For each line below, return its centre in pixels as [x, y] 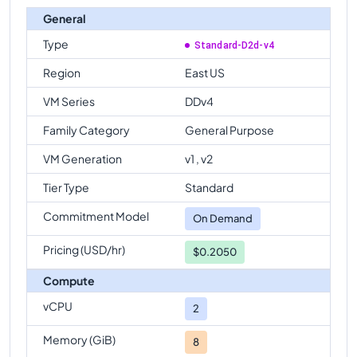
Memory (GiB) [79, 339]
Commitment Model [96, 216]
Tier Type [66, 187]
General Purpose [229, 129]
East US [205, 72]
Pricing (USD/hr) [84, 249]
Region [62, 72]
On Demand [223, 218]
